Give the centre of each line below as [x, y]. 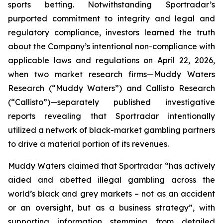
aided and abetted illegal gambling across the [111, 180]
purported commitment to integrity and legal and [111, 18]
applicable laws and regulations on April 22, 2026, [111, 60]
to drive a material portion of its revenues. [88, 144]
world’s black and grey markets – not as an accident [111, 194]
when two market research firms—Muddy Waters [111, 74]
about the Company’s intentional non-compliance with [111, 46]
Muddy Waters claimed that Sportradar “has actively [111, 166]
